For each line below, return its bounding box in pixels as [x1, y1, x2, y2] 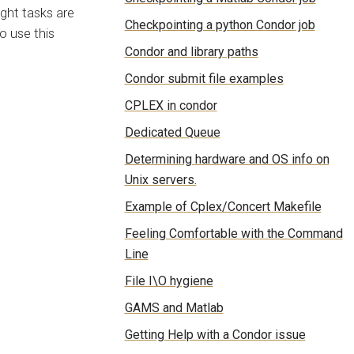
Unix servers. [124, 172, 197, 188]
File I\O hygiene [124, 273, 213, 289]
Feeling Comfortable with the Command [124, 226, 343, 242]
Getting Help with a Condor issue [124, 327, 306, 343]
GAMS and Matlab [124, 300, 224, 316]
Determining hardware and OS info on [124, 152, 330, 168]
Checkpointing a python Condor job [124, 17, 315, 33]
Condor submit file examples [124, 71, 284, 87]
